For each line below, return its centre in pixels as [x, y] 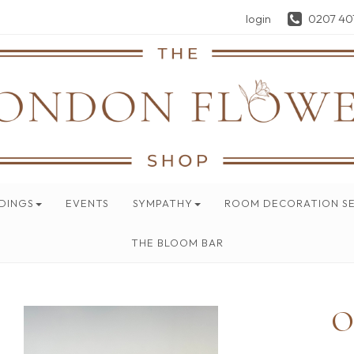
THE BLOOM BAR [177, 243]
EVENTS [87, 203]
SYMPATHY [162, 203]
